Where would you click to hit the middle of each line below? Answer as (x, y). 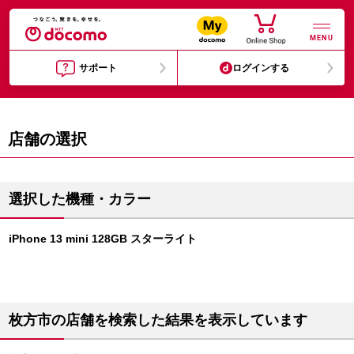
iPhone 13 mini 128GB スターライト (103, 239)
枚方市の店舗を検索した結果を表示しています (158, 320)
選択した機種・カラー (80, 199)
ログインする (261, 68)
